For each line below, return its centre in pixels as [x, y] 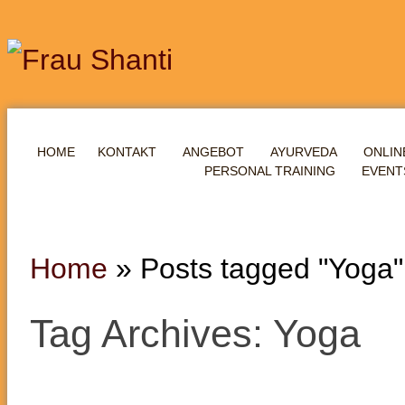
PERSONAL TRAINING [269, 171]
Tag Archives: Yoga [195, 334]
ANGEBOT [213, 152]
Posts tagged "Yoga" [272, 268]
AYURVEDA [304, 152]
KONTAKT [127, 152]
